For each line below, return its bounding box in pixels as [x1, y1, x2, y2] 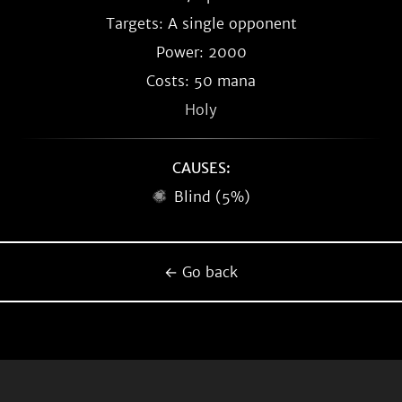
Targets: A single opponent [105, 14, 297, 32]
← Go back [164, 263, 238, 281]
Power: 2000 [155, 43, 247, 61]
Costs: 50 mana [146, 72, 256, 90]
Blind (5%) [173, 188, 250, 205]
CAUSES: [171, 159, 231, 177]
